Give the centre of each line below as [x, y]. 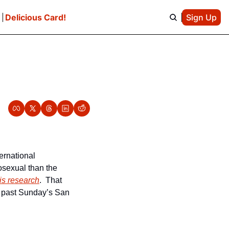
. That [51, 180]
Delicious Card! [35, 17]
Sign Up [201, 17]
